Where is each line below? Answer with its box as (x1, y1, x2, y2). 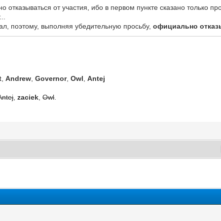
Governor (35, 74, 67, 82)
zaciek (17, 93, 39, 101)
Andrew (5, 74, 32, 82)
